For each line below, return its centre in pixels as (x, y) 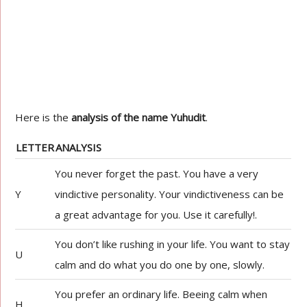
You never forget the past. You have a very (157, 173)
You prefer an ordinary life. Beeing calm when (161, 294)
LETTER (35, 147)
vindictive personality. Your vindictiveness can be (170, 194)
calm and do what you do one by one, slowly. (160, 265)
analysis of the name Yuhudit (139, 117)
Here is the (44, 117)
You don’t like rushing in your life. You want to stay (173, 244)
